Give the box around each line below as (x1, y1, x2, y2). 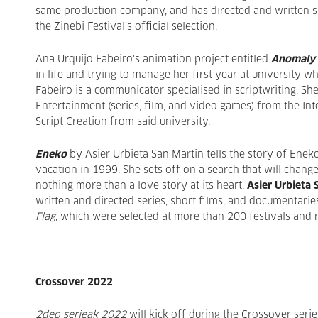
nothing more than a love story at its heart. (35, 181, 247, 191)
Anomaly (268, 55, 315, 65)
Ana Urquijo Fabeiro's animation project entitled (35, 55, 268, 65)
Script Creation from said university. (35, 117, 210, 127)
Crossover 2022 (35, 278, 113, 287)
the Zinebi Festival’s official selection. (35, 22, 217, 32)
